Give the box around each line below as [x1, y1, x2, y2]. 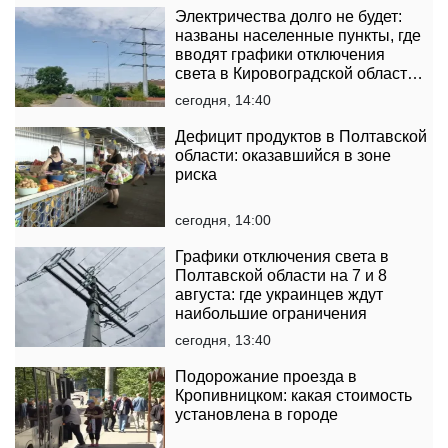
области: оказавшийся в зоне [175, 147, 391, 165]
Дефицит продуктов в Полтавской [175, 128, 427, 146]
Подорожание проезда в [175, 368, 357, 386]
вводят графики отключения [175, 46, 385, 64]
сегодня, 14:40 [175, 92, 271, 109]
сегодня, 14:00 [175, 212, 271, 229]
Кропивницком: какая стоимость [175, 387, 412, 405]
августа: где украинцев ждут [175, 286, 383, 304]
